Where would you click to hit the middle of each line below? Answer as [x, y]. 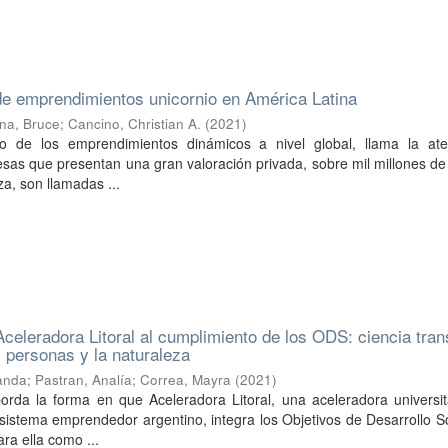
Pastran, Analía [84, 379]
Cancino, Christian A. [135, 123]
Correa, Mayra [186, 379]
